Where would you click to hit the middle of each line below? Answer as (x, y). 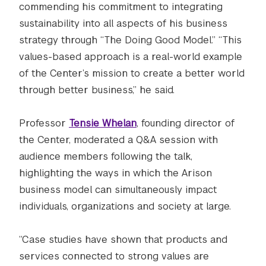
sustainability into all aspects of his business (123, 23)
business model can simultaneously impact (118, 190)
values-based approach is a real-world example (131, 57)
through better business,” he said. (97, 90)
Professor (44, 123)
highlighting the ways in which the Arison (115, 173)
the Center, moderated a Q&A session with (118, 140)
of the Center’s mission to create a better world (132, 73)
